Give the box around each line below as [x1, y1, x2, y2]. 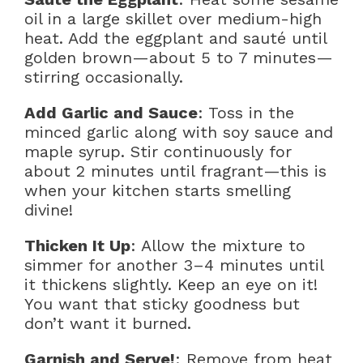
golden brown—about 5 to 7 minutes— [24, 47, 333, 67]
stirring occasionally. [24, 66, 183, 87]
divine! [24, 199, 73, 220]
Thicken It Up [24, 235, 130, 255]
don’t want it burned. [24, 313, 191, 333]
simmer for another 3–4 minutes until [24, 254, 323, 275]
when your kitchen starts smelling [24, 180, 291, 200]
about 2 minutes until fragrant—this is [24, 160, 327, 181]
